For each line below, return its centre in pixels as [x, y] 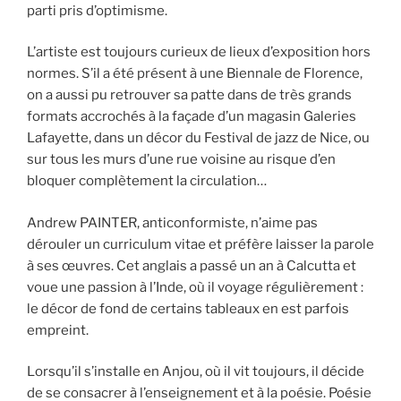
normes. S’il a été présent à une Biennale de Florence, [195, 74]
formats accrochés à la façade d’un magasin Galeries [192, 117]
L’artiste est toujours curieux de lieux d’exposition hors [199, 52]
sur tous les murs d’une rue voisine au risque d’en [181, 160]
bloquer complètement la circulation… [147, 181]
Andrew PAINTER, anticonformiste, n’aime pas [172, 222]
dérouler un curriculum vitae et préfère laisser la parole [200, 244]
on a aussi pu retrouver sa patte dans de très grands [189, 95]
